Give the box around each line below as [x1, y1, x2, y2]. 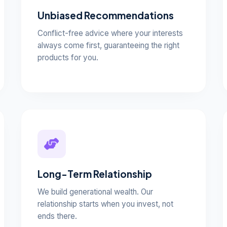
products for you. [37, 53, 99, 62]
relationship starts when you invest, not [37, 199, 174, 209]
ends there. [37, 211, 78, 221]
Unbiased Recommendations [37, 9, 174, 21]
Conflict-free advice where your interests [37, 28, 183, 38]
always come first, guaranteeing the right [37, 41, 180, 50]
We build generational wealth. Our [37, 187, 154, 197]
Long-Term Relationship [37, 168, 153, 180]
